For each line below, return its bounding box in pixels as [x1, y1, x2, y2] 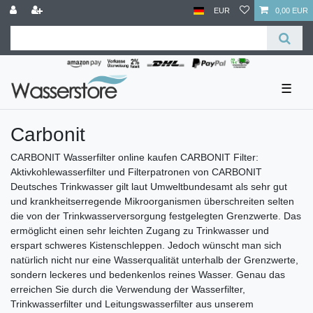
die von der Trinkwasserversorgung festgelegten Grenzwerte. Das [10, 210, 301, 221]
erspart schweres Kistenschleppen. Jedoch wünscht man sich [10, 239, 282, 251]
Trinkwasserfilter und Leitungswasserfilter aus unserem [10, 298, 254, 310]
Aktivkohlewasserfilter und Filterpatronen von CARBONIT [10, 166, 262, 177]
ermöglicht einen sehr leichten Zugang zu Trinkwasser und [10, 224, 269, 236]
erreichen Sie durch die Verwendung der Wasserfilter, [10, 283, 245, 295]
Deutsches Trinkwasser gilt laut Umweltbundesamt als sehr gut [10, 180, 287, 192]
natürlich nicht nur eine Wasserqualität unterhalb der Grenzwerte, [10, 254, 298, 265]
